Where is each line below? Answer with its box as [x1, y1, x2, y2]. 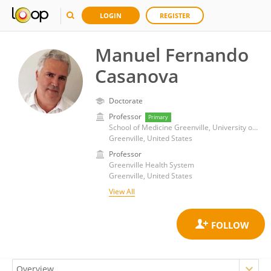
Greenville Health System [109, 160, 194, 170]
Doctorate [109, 96, 143, 106]
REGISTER [160, 11, 190, 20]
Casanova [95, 64, 178, 88]
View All [109, 186, 135, 197]
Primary [148, 113, 168, 121]
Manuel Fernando [95, 42, 249, 67]
